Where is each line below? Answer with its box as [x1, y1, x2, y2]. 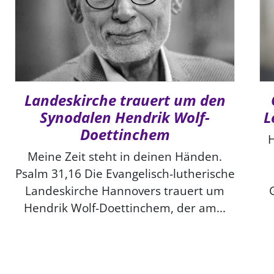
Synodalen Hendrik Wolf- [40, 106, 210, 127]
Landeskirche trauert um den [24, 89, 226, 110]
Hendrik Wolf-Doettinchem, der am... [24, 199, 226, 216]
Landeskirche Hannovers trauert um [25, 182, 224, 199]
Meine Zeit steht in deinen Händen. [28, 147, 222, 165]
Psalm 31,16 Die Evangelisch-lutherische [15, 165, 235, 182]
